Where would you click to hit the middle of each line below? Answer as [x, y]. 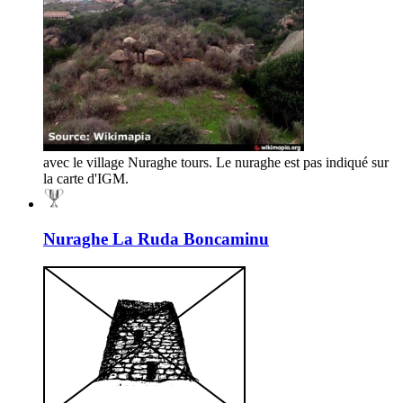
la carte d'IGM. [86, 179]
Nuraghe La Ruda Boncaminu [156, 238]
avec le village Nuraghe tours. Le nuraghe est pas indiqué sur [216, 163]
